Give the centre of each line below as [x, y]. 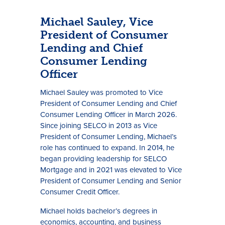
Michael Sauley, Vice [97, 22]
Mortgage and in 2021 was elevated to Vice [111, 170]
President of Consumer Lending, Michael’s [108, 137]
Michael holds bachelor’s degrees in [99, 211]
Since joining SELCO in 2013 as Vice [99, 126]
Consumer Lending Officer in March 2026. [108, 115]
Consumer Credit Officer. [80, 192]
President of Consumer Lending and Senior [111, 181]
